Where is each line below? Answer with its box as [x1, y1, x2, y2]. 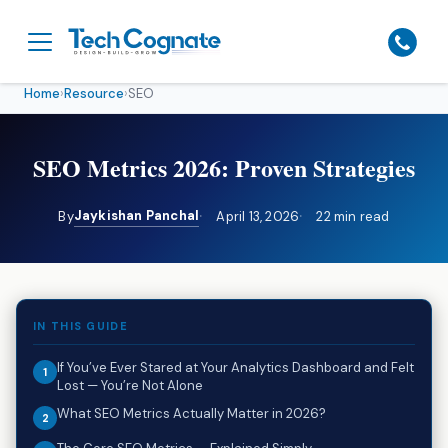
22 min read [316, 207, 390, 225]
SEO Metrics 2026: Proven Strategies [33, 149, 415, 185]
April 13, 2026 [216, 207, 300, 225]
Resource [64, 84, 124, 102]
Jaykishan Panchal [73, 206, 200, 224]
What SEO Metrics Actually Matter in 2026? [57, 404, 326, 422]
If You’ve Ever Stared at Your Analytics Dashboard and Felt [57, 358, 414, 376]
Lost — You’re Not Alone [57, 376, 203, 394]
